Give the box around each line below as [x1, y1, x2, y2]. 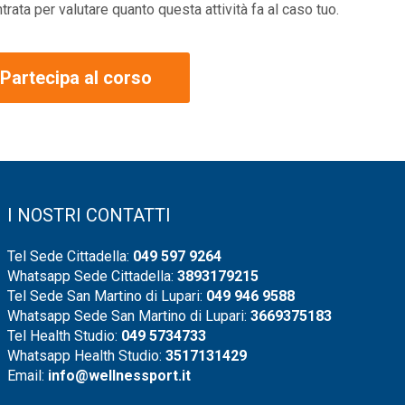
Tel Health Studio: [6, 326, 121, 344]
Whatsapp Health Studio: [6, 346, 165, 364]
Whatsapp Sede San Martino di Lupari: [6, 306, 250, 325]
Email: [6, 366, 48, 384]
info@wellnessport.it [47, 366, 191, 384]
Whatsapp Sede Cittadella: [6, 267, 177, 285]
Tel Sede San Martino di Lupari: [6, 287, 206, 305]
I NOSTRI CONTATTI [6, 203, 171, 226]
